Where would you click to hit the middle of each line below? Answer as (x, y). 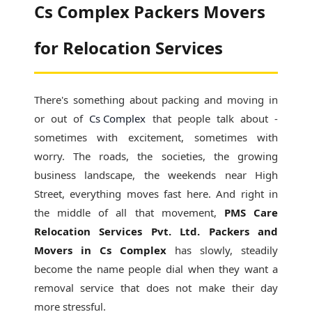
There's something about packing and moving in (156, 100)
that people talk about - (212, 118)
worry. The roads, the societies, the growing (156, 156)
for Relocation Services (128, 48)
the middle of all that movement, (129, 212)
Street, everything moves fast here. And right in (156, 194)
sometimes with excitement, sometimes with (156, 137)
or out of (62, 118)
